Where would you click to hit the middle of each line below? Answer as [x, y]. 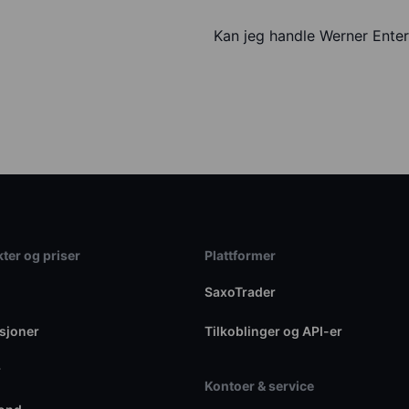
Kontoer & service [259, 386]
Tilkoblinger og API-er [273, 331]
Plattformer [240, 256]
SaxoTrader [240, 292]
